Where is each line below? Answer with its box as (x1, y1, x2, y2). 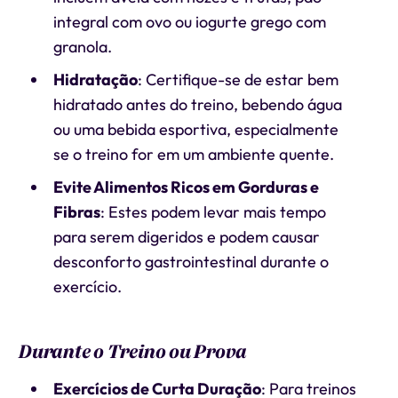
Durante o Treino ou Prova (18, 338, 247, 365)
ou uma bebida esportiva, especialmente (52, 119, 338, 139)
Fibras (52, 202, 100, 222)
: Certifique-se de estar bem (137, 69, 338, 90)
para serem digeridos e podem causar (52, 227, 320, 247)
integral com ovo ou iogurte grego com (52, 12, 326, 32)
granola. (52, 36, 112, 57)
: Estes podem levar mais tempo (99, 202, 326, 222)
